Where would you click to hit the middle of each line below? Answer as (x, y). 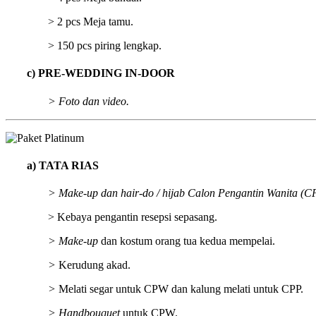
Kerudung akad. (95, 265)
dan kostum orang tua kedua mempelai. (187, 241)
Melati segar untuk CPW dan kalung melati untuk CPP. (181, 289)
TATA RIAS (69, 165)
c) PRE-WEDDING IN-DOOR (101, 73)
